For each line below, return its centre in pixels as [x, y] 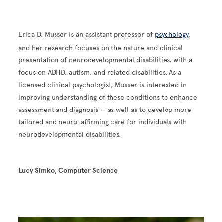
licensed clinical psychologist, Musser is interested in [103, 85]
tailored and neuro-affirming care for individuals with [103, 122]
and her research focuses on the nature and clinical [101, 48]
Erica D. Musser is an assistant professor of [87, 35]
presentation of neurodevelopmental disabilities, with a [106, 60]
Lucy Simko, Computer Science [68, 171]
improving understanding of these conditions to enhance [108, 98]
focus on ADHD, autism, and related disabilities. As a [100, 73]
